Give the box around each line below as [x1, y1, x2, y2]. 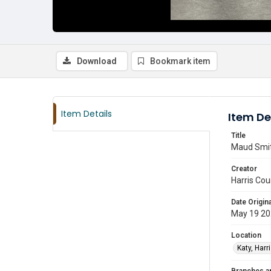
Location [231, 231, 261, 240]
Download [77, 56, 117, 66]
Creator [231, 165, 257, 173]
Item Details [61, 108, 112, 120]
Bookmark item [150, 56, 211, 66]
